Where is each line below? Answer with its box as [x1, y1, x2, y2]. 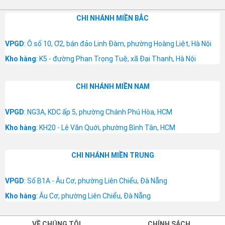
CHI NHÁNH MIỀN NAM [75, 82, 150, 91]
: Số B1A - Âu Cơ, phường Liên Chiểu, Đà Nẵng [24, 176, 167, 185]
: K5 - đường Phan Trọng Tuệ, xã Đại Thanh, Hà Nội [36, 55, 196, 63]
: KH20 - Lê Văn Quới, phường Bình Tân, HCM [36, 123, 175, 132]
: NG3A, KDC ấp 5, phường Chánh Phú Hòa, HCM [24, 108, 172, 117]
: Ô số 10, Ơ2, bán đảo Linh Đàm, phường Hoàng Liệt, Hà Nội [24, 40, 211, 48]
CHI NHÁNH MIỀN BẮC [76, 14, 149, 22]
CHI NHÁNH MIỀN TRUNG [71, 151, 154, 159]
